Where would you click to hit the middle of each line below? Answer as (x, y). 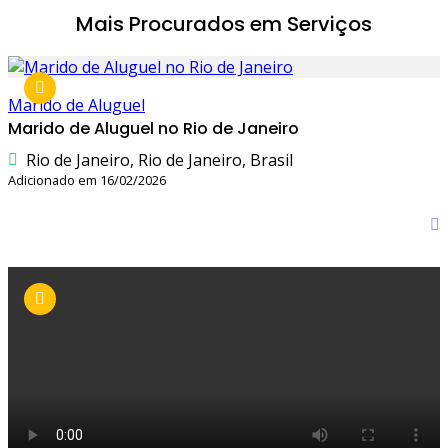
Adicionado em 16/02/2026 (87, 179)
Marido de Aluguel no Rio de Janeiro (153, 128)
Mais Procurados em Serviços (224, 24)
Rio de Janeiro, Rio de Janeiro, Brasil (159, 159)
